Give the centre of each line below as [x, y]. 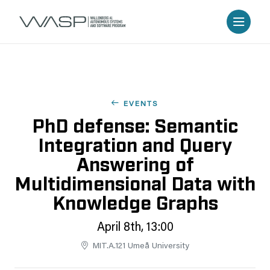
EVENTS [141, 104]
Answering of [135, 163]
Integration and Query [135, 143]
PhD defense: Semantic [135, 124]
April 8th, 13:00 [135, 228]
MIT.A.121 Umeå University [141, 246]
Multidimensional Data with [135, 182]
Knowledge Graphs [135, 201]
